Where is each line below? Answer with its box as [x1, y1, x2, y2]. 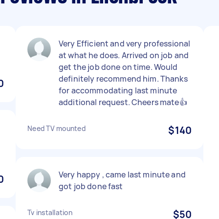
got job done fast [59, 181, 123, 192]
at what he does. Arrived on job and [59, 50, 189, 61]
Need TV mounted [27, 124, 86, 133]
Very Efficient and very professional [59, 38, 191, 49]
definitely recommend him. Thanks [59, 73, 188, 84]
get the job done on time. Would [59, 62, 178, 72]
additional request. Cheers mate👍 [59, 97, 187, 108]
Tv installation [27, 208, 72, 217]
